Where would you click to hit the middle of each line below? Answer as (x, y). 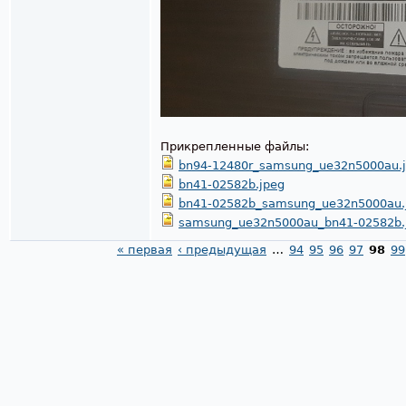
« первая (145, 250)
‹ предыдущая (222, 250)
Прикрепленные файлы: (237, 147)
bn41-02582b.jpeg (232, 185)
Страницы (47, 270)
